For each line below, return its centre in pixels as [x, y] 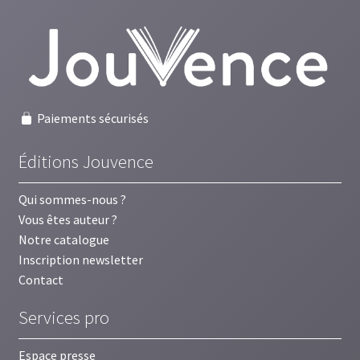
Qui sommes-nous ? [72, 199]
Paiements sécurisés [91, 118]
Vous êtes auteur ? [67, 219]
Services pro [63, 317]
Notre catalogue [63, 239]
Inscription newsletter [80, 259]
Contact [41, 279]
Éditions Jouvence [86, 161]
